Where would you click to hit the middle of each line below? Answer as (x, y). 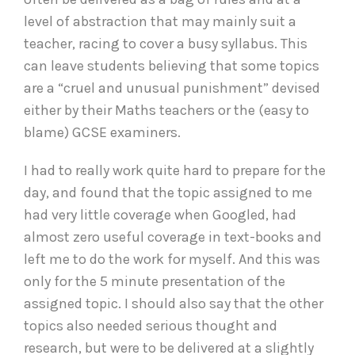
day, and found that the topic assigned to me (168, 192)
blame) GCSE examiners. (102, 132)
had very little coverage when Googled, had (160, 214)
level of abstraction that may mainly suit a (160, 21)
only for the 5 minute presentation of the (155, 281)
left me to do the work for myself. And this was (172, 259)
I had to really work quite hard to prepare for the (175, 170)
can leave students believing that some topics (172, 65)
